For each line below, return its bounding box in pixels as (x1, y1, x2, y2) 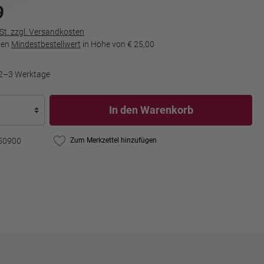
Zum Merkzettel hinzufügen (70, 136, 157, 144)
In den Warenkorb (108, 103, 193, 116)
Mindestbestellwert (11, 39, 81, 49)
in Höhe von (81, 39, 127, 49)
